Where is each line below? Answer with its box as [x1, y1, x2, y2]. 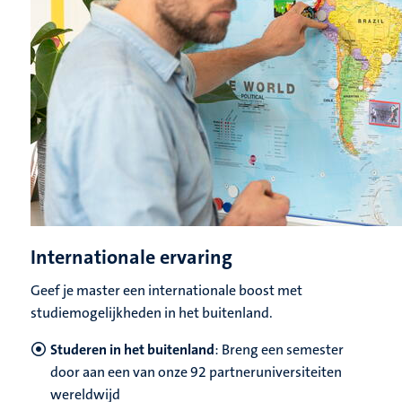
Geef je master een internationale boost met [31, 281, 302, 301]
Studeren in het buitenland [50, 340, 214, 360]
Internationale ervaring [31, 244, 232, 271]
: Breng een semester [214, 340, 344, 360]
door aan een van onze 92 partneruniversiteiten [50, 363, 342, 382]
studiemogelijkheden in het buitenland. [31, 303, 273, 323]
